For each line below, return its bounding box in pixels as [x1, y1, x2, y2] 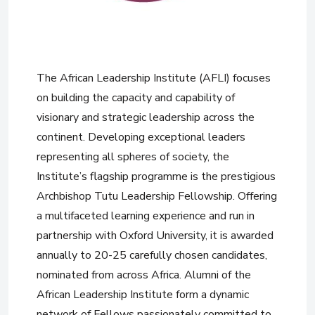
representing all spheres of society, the [37, 149, 229, 165]
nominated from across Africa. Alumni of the [37, 267, 251, 283]
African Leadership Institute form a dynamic [37, 287, 249, 302]
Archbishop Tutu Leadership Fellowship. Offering [37, 188, 277, 204]
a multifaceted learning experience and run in [37, 208, 255, 224]
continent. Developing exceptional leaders [37, 129, 245, 145]
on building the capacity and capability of [37, 90, 235, 105]
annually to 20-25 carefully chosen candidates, [37, 247, 267, 263]
